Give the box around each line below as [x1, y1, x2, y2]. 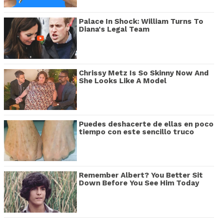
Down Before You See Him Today [79, 179, 199, 188]
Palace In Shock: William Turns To [79, 17, 203, 26]
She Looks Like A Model [79, 76, 166, 85]
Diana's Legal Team [79, 25, 149, 34]
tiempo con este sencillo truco [79, 127, 194, 137]
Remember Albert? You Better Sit [79, 171, 203, 180]
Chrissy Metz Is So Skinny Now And [79, 68, 209, 77]
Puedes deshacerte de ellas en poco [79, 120, 214, 129]
